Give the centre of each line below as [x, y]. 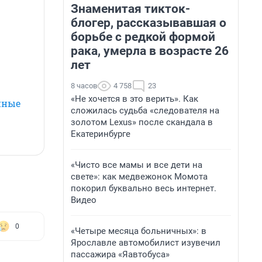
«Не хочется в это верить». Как [135, 99]
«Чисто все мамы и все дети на [137, 165]
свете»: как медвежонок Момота [139, 177]
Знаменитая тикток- [130, 9]
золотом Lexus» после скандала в [142, 122]
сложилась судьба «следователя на [145, 111]
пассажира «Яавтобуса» [120, 254]
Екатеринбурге [101, 134]
